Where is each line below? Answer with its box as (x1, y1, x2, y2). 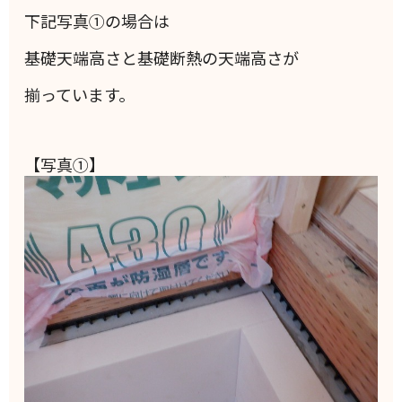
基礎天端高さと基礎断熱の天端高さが (24, 46, 300, 70)
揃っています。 (24, 83, 135, 107)
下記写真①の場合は (24, 9, 170, 33)
